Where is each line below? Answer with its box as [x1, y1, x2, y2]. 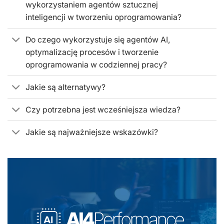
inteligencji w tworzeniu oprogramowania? [25, 12, 182, 22]
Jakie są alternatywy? [25, 82, 106, 92]
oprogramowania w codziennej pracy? [25, 59, 167, 69]
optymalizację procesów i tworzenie [25, 47, 159, 57]
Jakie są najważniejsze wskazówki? [25, 127, 158, 137]
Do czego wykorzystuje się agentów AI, [25, 34, 171, 44]
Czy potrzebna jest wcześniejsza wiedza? [25, 104, 181, 114]
